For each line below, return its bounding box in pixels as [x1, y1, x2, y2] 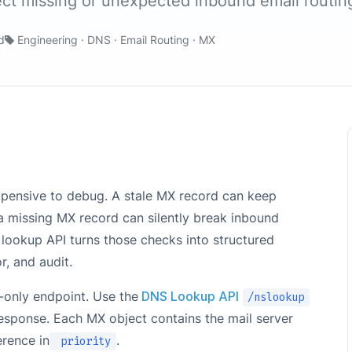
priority [54, 334, 112, 349]
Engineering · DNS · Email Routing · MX [16, 33, 215, 46]
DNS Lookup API [138, 288, 239, 304]
